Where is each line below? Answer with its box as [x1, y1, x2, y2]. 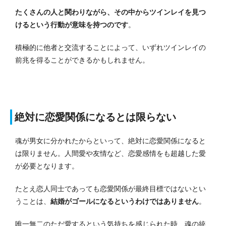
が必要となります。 [15, 162, 79, 171]
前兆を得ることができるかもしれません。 [15, 56, 149, 65]
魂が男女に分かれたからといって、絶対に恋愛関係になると [15, 137, 206, 145]
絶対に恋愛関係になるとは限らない [15, 111, 176, 123]
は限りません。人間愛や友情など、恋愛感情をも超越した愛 [15, 149, 206, 158]
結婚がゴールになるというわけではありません [50, 197, 199, 206]
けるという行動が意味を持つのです [15, 21, 128, 29]
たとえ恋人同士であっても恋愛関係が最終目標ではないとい [15, 185, 206, 193]
